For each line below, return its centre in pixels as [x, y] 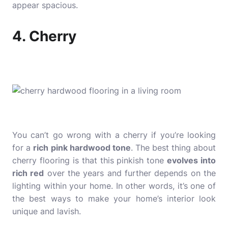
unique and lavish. [47, 211]
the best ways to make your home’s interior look [114, 198]
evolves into [191, 160]
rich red [28, 173]
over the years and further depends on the [130, 173]
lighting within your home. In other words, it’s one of [114, 186]
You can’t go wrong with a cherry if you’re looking [114, 135]
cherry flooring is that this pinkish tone [90, 160]
